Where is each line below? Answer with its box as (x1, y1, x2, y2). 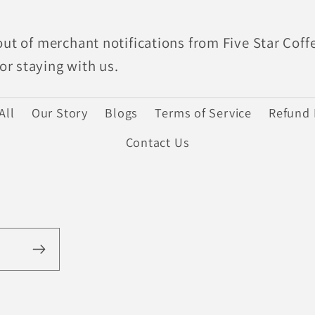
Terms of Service (155, 103, 252, 121)
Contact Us (125, 133, 190, 150)
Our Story (31, 103, 88, 121)
